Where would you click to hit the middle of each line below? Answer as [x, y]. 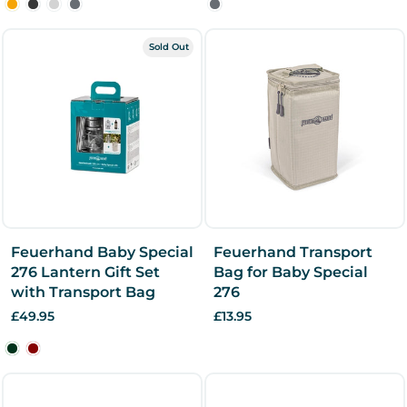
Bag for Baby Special [291, 272]
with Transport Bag [83, 292]
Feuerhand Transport [293, 252]
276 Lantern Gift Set [85, 272]
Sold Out [169, 46]
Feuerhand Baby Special [102, 252]
